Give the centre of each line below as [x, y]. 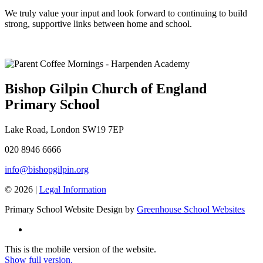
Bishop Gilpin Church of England [106, 88]
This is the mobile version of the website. [80, 249]
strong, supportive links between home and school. [98, 24]
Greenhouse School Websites [191, 209]
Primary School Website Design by [71, 209]
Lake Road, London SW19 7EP [64, 129]
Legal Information [73, 189]
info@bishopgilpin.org [47, 169]
